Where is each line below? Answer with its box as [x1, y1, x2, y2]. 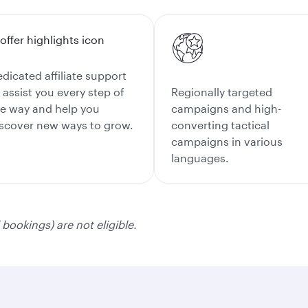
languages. [171, 151, 229, 164]
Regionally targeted [171, 85, 272, 98]
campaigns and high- [171, 102, 281, 115]
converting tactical [171, 118, 269, 131]
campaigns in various [171, 135, 283, 148]
